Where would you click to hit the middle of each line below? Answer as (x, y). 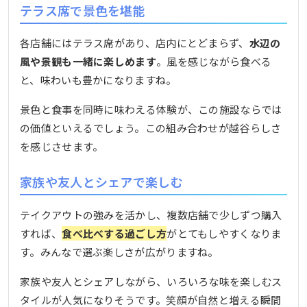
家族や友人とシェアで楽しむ (101, 182)
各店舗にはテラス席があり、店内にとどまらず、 (135, 43)
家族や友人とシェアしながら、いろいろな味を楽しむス (151, 281)
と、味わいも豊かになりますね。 (98, 80)
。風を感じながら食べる (214, 62)
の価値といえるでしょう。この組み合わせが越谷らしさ (151, 128)
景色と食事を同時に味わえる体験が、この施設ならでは (151, 110)
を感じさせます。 (62, 147)
